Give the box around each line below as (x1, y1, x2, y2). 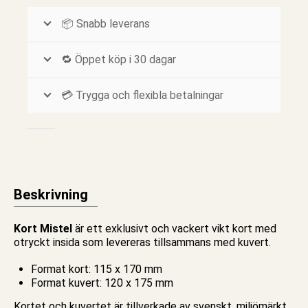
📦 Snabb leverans (61, 17, 150, 31)
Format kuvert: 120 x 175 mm (31, 276, 173, 289)
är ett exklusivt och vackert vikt (75, 222, 232, 236)
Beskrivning (14, 186, 88, 203)
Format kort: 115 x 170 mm (31, 262, 162, 276)
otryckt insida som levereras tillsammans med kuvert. (14, 236, 271, 250)
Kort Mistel (14, 222, 75, 236)
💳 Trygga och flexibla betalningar (61, 89, 223, 102)
